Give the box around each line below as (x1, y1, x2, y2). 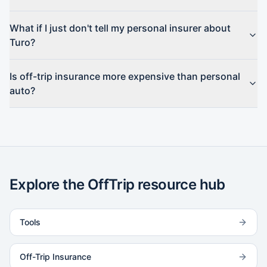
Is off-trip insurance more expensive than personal (10, 70, 240, 82)
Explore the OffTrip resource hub (10, 176, 225, 193)
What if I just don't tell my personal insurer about (10, 22, 231, 34)
